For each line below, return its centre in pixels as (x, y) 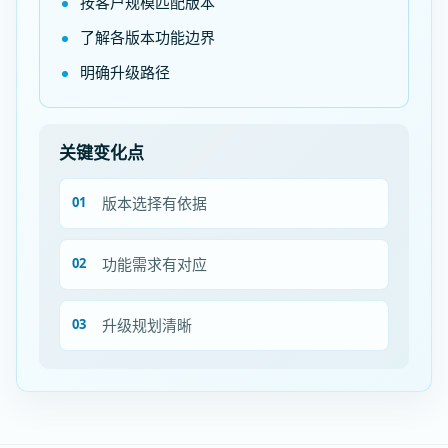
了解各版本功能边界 (147, 37)
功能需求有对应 (154, 264)
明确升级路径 (125, 72)
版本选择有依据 (154, 203)
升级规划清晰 (147, 325)
